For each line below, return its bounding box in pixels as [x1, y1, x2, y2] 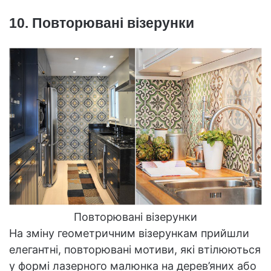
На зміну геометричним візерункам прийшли [9, 226, 249, 240]
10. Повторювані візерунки [9, 15, 194, 31]
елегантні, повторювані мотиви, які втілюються [9, 243, 261, 256]
